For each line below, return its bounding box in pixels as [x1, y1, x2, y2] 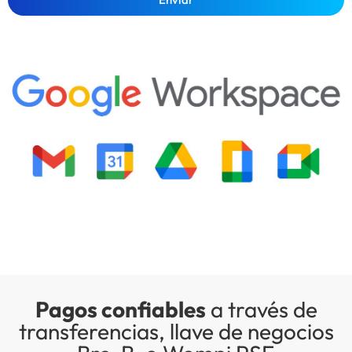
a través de [205, 295, 317, 324]
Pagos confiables [35, 295, 206, 324]
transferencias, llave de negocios [18, 317, 334, 346]
